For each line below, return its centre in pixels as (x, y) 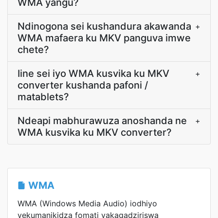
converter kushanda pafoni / (83, 85)
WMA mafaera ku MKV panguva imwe (104, 38)
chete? (33, 50)
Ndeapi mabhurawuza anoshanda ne (102, 121)
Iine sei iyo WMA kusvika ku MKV (93, 73)
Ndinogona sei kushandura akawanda (104, 26)
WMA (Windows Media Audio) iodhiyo (87, 203)
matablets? (43, 97)
